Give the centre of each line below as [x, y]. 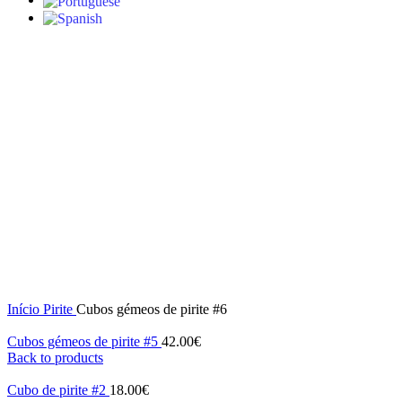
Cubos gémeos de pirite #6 [152, 309]
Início [25, 309]
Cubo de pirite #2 [58, 389]
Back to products [55, 357]
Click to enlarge [52, 293]
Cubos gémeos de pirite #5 [84, 341]
